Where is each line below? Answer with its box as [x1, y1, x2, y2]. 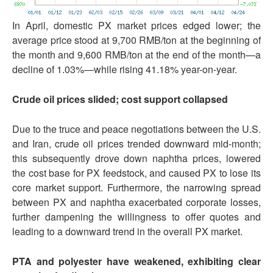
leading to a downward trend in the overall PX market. [12, 224, 243, 239]
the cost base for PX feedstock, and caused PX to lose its [12, 166, 261, 180]
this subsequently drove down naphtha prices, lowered [12, 151, 261, 166]
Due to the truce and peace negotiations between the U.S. [12, 122, 261, 136]
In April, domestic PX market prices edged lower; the [12, 18, 261, 33]
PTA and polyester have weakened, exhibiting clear [12, 254, 261, 269]
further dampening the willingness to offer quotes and [12, 210, 261, 224]
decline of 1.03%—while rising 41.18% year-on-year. [12, 62, 237, 77]
